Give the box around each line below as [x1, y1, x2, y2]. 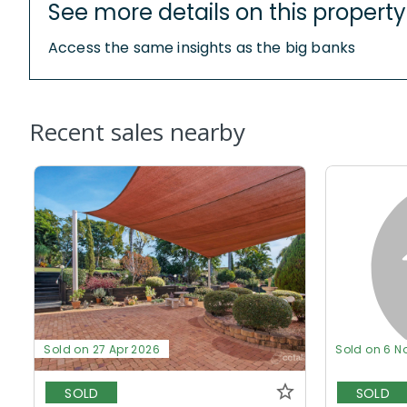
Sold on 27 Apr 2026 [44, 342, 161, 358]
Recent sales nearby [29, 115, 245, 149]
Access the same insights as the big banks [48, 37, 356, 59]
